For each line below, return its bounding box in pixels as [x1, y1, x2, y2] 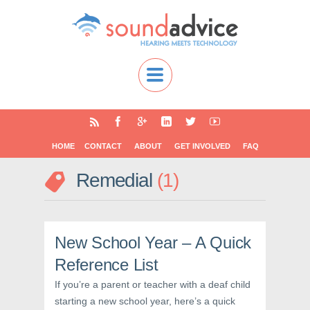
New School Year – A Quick [55, 233, 252, 252]
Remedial [75, 170, 157, 191]
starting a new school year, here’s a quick [55, 295, 235, 307]
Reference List [55, 255, 158, 274]
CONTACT [84, 142, 122, 150]
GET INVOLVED [174, 142, 230, 150]
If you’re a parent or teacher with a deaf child [55, 279, 250, 290]
